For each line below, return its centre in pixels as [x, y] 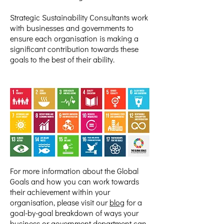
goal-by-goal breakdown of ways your [74, 213]
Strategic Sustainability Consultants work [79, 17]
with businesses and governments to [72, 28]
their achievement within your [60, 192]
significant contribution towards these [74, 49]
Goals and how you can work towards [74, 181]
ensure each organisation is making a [74, 38]
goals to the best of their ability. [62, 59]
